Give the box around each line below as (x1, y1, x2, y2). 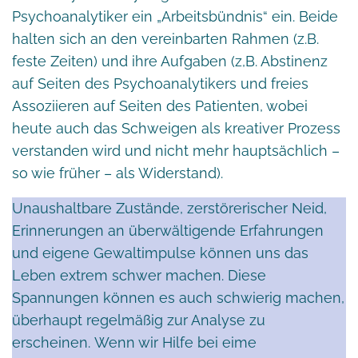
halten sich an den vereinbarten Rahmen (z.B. (12, 30, 319, 47)
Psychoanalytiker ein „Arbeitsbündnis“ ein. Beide (12, 7, 338, 25)
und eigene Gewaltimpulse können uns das (12, 244, 308, 261)
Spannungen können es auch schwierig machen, (12, 288, 344, 306)
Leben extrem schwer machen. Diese (12, 266, 266, 284)
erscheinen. (12, 333, 90, 351)
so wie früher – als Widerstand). (12, 164, 223, 181)
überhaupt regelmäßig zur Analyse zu (12, 311, 265, 328)
